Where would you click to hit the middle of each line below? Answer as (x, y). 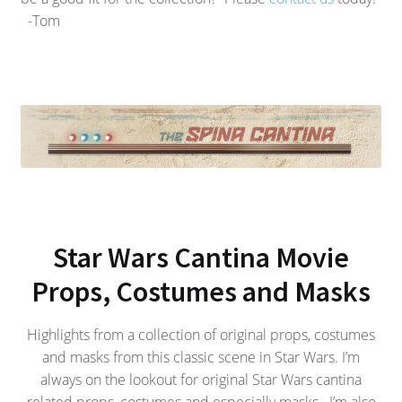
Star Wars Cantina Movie (201, 257)
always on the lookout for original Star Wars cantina (201, 380)
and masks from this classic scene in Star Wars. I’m (201, 358)
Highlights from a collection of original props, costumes (201, 335)
